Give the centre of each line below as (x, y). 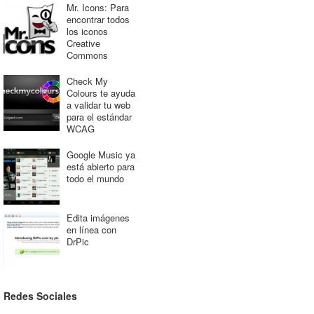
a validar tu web (98, 105)
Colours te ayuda (101, 93)
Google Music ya (101, 155)
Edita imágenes (98, 218)
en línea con (91, 230)
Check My (87, 81)
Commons (87, 55)
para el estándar (99, 117)
